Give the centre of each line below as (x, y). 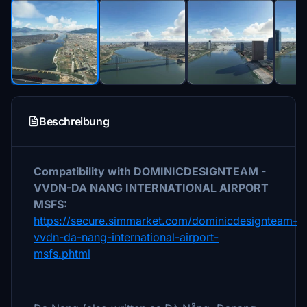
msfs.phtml (62, 254)
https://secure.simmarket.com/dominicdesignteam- (165, 221)
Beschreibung (74, 121)
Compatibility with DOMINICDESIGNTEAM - (150, 171)
